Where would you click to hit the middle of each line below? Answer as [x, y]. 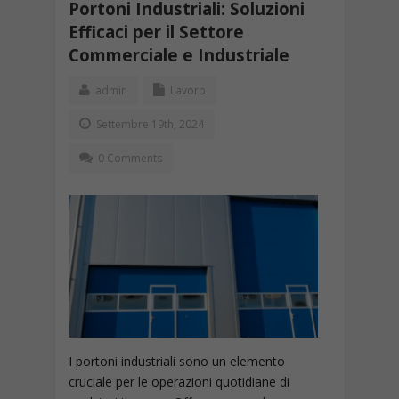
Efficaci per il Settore [156, 32]
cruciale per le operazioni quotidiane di [179, 382]
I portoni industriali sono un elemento [176, 361]
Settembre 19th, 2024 [148, 124]
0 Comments [130, 158]
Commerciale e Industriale [179, 55]
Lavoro [187, 90]
